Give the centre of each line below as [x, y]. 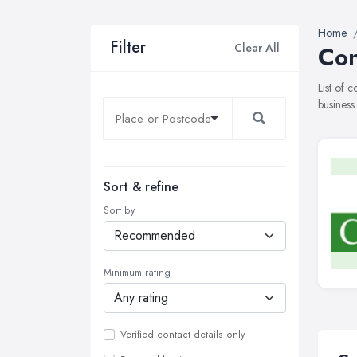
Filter [128, 47]
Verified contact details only [182, 335]
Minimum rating [137, 273]
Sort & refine [141, 187]
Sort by [119, 210]
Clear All [257, 47]
